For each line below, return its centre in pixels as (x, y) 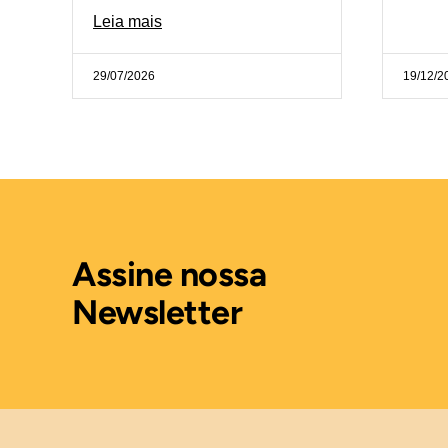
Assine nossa (169, 274)
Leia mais (127, 21)
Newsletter (157, 312)
